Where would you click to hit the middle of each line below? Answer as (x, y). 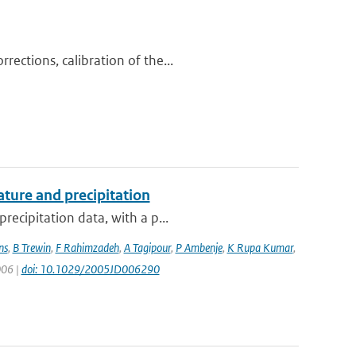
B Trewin (31, 248)
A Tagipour (147, 248)
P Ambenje (199, 248)
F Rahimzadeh (87, 248)
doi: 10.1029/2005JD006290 (90, 269)
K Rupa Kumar (260, 248)
